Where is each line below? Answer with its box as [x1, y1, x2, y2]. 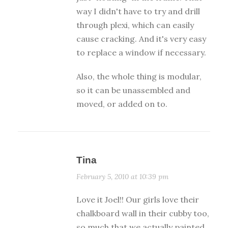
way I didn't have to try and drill [76, 6, 200, 17]
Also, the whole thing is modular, [76, 71, 202, 82]
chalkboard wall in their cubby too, [76, 208, 209, 219]
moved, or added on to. [76, 99, 167, 109]
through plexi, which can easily [76, 20, 194, 31]
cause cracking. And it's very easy [76, 34, 206, 44]
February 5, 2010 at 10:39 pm [76, 172, 168, 182]
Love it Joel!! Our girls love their [76, 194, 199, 205]
